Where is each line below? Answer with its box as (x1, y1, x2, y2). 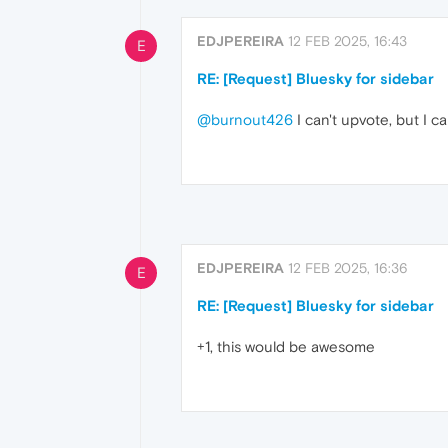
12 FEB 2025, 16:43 (288, 33, 407, 49)
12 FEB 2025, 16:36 (288, 260, 408, 277)
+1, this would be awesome (197, 338, 375, 356)
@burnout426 (197, 111, 293, 128)
